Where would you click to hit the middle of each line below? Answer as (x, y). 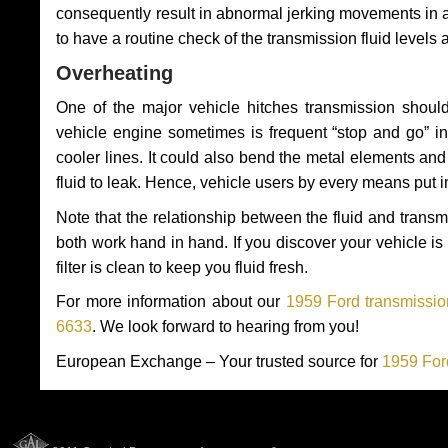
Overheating (115, 72)
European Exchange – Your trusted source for (219, 361)
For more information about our (171, 302)
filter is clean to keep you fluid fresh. (182, 267)
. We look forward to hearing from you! (226, 327)
